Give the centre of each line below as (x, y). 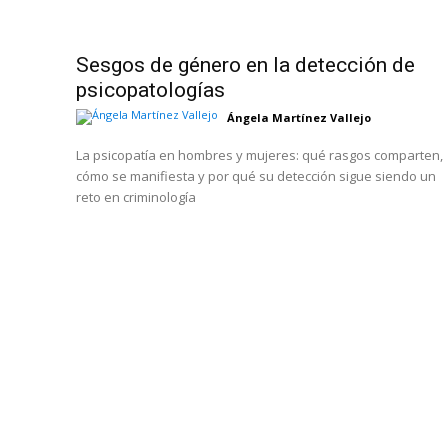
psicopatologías (150, 90)
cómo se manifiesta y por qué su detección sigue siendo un (256, 176)
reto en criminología (136, 197)
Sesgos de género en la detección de (245, 65)
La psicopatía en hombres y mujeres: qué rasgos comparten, (259, 155)
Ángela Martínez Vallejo (299, 118)
